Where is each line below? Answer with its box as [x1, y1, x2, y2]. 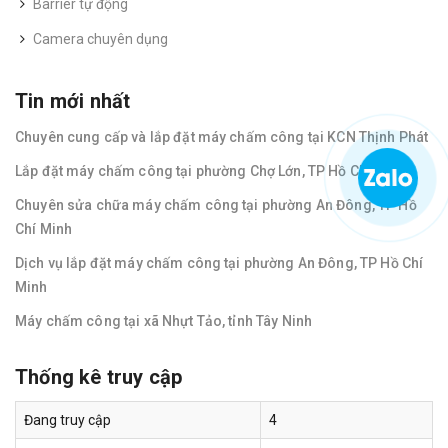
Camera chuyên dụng [33, 31, 168, 48]
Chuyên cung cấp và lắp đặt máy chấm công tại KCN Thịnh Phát [15, 129, 429, 146]
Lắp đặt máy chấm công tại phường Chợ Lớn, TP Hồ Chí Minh [15, 163, 407, 180]
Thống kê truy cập [15, 365, 183, 390]
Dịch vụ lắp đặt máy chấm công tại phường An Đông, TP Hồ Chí [15, 255, 424, 272]
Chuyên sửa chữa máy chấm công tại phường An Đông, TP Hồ [15, 197, 417, 214]
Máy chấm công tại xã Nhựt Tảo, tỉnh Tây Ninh [15, 313, 313, 330]
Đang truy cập [24, 412, 111, 429]
